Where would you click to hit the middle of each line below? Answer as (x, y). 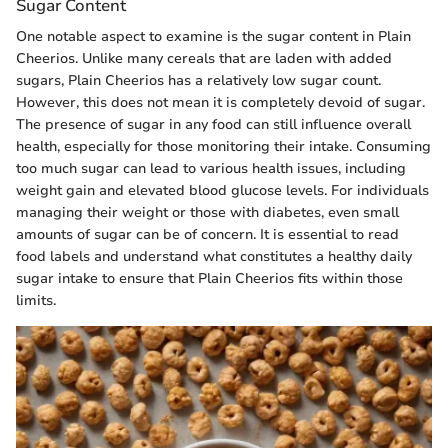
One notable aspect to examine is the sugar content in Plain (213, 37)
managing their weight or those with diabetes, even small (207, 213)
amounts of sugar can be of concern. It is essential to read (207, 235)
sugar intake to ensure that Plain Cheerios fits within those (209, 279)
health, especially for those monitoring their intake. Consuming (223, 147)
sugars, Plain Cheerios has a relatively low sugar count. (198, 81)
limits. (36, 301)
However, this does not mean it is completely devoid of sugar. (220, 103)
